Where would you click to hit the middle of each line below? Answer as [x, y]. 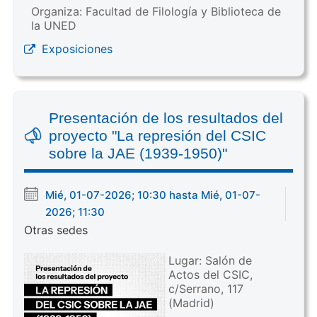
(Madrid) [191, 302]
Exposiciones [77, 48]
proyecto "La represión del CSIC [157, 135]
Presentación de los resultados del [166, 117]
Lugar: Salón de [210, 260]
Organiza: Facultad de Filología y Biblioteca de [156, 11]
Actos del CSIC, [210, 274]
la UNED [53, 25]
